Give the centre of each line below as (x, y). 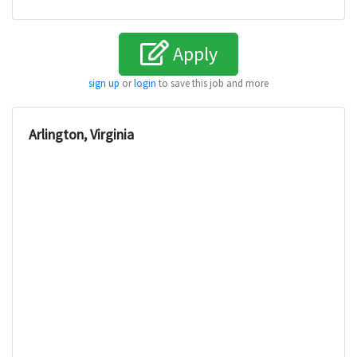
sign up (104, 83)
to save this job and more (212, 83)
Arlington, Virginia (81, 135)
